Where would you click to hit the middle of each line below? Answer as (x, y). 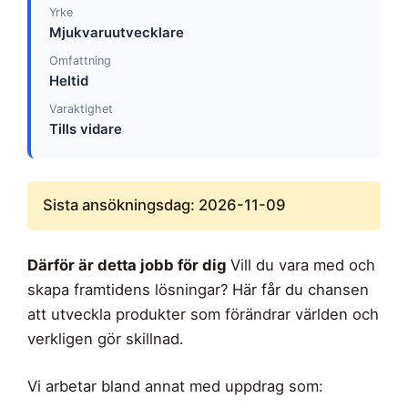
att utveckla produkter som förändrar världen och (203, 314)
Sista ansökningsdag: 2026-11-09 (164, 205)
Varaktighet (81, 109)
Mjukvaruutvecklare (116, 32)
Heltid (68, 80)
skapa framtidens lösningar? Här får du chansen (198, 289)
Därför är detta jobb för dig (129, 265)
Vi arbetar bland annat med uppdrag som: (175, 386)
